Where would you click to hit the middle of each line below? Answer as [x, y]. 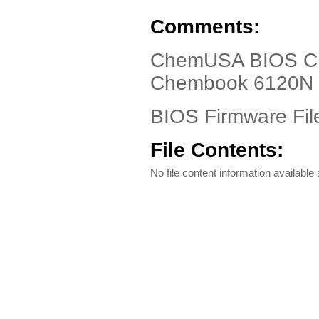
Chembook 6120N [232, 83]
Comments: [205, 27]
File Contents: [217, 150]
